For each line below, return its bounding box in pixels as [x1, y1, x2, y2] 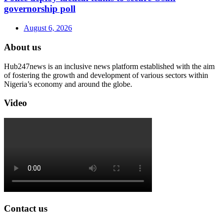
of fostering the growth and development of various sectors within [4, 71, 208, 79]
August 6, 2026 [24, 24, 72, 33]
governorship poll [4, 3, 75, 14]
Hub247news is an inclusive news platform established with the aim [4, 62, 215, 71]
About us [4, 41, 41, 52]
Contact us [4, 203, 47, 214]
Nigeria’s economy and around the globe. [4, 79, 132, 88]
